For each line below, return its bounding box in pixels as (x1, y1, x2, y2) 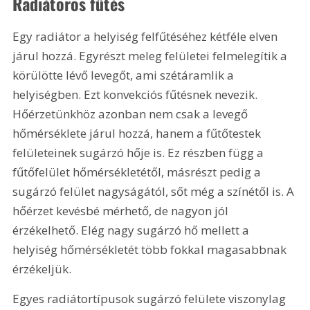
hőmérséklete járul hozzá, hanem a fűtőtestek (12, 125, 264, 141)
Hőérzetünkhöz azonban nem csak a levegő (12, 105, 251, 122)
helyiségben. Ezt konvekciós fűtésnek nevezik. (12, 86, 261, 102)
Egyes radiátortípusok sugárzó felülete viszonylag (12, 290, 289, 307)
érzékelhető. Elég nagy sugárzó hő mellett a (12, 221, 253, 238)
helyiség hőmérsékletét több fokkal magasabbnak (12, 241, 290, 257)
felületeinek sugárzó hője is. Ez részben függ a (12, 144, 267, 161)
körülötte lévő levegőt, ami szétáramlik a (12, 66, 237, 83)
